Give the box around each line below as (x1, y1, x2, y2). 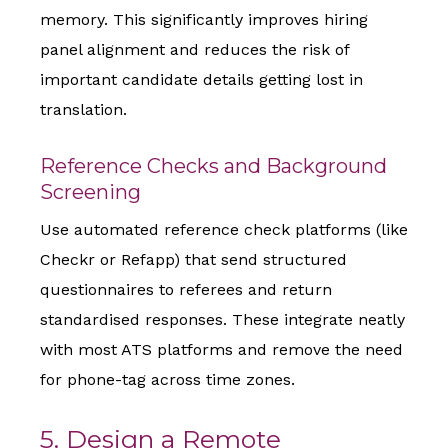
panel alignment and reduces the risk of (40, 40, 349, 60)
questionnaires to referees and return (40, 280, 332, 300)
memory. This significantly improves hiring (40, 10, 368, 30)
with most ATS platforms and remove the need (40, 340, 403, 360)
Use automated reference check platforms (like (40, 220, 408, 240)
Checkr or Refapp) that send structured (40, 250, 347, 270)
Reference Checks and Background (40, 154, 387, 179)
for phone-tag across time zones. (40, 370, 295, 390)
